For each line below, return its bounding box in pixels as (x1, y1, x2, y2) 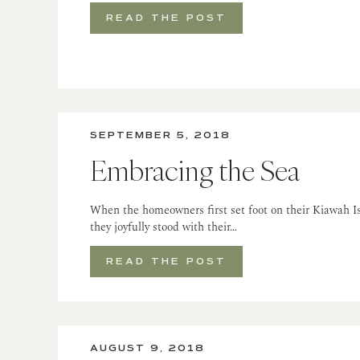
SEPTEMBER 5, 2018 (90, 129, 231, 142)
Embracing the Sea (90, 152, 300, 190)
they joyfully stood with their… (90, 219, 237, 236)
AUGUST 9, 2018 (90, 342, 205, 355)
